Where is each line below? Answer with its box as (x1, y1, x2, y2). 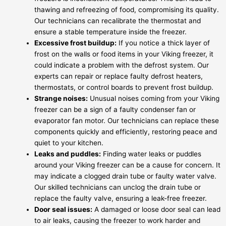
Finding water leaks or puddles (101, 150, 201, 158)
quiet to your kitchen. (34, 139, 103, 147)
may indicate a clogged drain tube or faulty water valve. (34, 172, 216, 181)
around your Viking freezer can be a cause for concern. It (34, 161, 220, 169)
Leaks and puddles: (34, 150, 101, 158)
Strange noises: (34, 94, 88, 103)
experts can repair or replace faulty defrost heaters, (34, 72, 203, 81)
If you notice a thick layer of (117, 39, 210, 47)
